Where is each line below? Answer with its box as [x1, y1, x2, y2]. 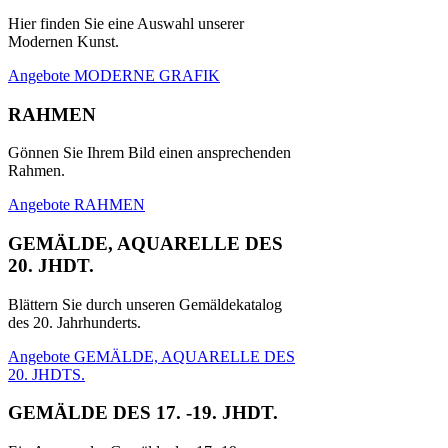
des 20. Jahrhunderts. [8, 313, 141, 331]
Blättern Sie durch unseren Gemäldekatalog [8, 295, 282, 313]
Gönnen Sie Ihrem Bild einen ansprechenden [8, 144, 291, 162]
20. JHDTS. [8, 365, 85, 383]
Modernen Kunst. [8, 32, 119, 50]
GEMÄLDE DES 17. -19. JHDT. [8, 402, 278, 424]
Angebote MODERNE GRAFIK [8, 66, 220, 84]
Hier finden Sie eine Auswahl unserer [8, 14, 244, 32]
